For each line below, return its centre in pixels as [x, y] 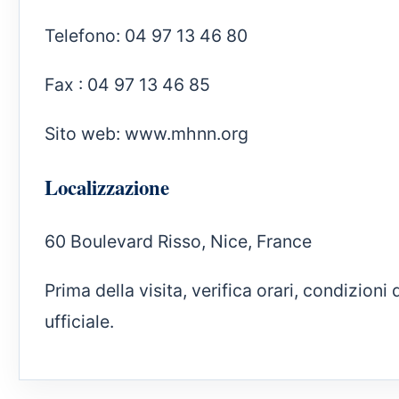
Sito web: [85, 133]
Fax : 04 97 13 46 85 [127, 84]
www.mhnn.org [187, 133]
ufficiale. [79, 321]
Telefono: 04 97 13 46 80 [146, 36]
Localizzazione [107, 187]
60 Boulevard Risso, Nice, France [178, 242]
